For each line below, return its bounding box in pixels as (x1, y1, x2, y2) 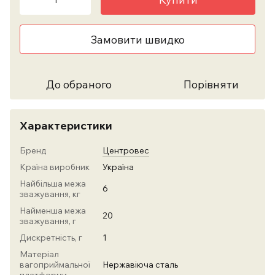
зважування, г (20, 215, 76, 227)
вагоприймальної (20, 259, 90, 270)
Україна (103, 161, 134, 172)
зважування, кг (20, 188, 80, 199)
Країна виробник (20, 161, 90, 172)
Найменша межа (20, 205, 86, 216)
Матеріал (20, 249, 59, 260)
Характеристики (20, 118, 112, 133)
